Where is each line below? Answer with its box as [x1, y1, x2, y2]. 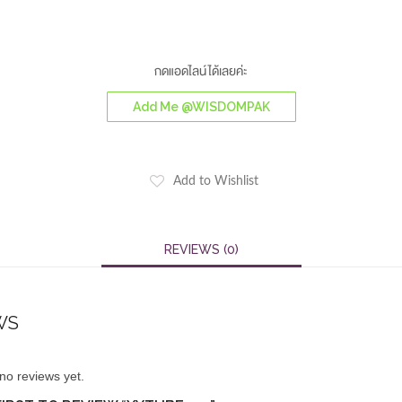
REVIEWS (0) [163, 242, 239, 258]
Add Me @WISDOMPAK [132, 100, 270, 115]
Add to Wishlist [173, 175, 258, 188]
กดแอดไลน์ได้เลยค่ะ [154, 63, 248, 78]
